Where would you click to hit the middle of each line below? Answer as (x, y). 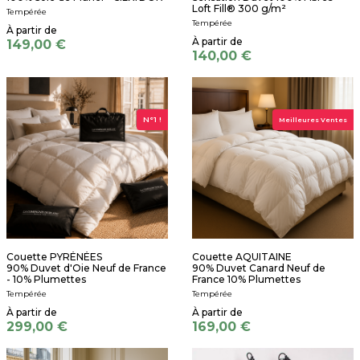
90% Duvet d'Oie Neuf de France (86, 268)
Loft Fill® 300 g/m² (239, 9)
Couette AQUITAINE (242, 256)
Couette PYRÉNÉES (54, 256)
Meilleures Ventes (313, 119)
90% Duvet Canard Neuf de (259, 268)
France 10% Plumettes (246, 279)
